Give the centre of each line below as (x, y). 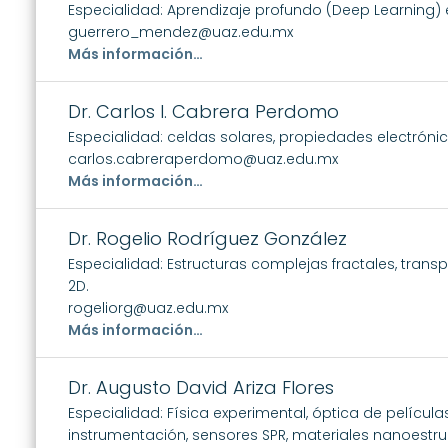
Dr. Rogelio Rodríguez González (207, 238)
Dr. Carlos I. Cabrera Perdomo (203, 111)
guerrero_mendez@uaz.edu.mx (180, 31)
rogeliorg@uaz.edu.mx (148, 307)
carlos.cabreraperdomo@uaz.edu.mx (203, 158)
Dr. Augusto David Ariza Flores (201, 387)
